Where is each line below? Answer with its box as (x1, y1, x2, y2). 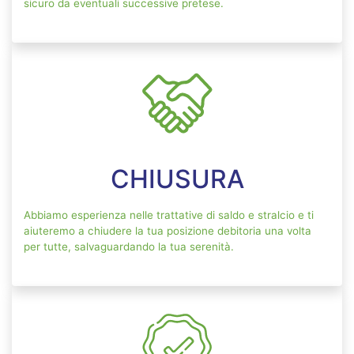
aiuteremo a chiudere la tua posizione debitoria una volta (24, 224, 311, 238)
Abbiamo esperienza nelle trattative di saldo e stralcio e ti (24, 209, 314, 222)
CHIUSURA (110, 164, 244, 195)
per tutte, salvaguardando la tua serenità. (24, 240, 234, 254)
